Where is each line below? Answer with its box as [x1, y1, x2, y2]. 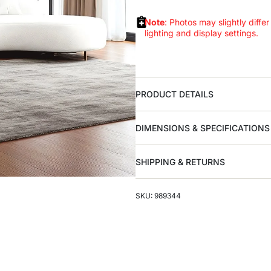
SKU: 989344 [135, 191, 181, 200]
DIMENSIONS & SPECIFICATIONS [135, 122, 270, 133]
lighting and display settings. [144, 27, 258, 38]
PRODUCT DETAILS [135, 88, 214, 99]
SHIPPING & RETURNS [135, 156, 225, 167]
